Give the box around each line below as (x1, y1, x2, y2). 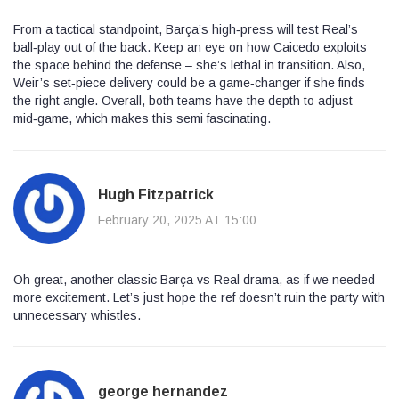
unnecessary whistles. (13, 307, 141, 322)
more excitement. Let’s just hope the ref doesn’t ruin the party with (13, 289, 385, 305)
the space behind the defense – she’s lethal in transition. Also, (13, 57, 365, 72)
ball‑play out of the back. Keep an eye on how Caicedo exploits (13, 39, 367, 54)
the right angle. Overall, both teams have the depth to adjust (13, 93, 353, 108)
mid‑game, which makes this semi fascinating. (13, 110, 271, 126)
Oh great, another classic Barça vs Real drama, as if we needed (13, 272, 375, 287)
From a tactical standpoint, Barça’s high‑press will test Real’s (13, 21, 358, 37)
